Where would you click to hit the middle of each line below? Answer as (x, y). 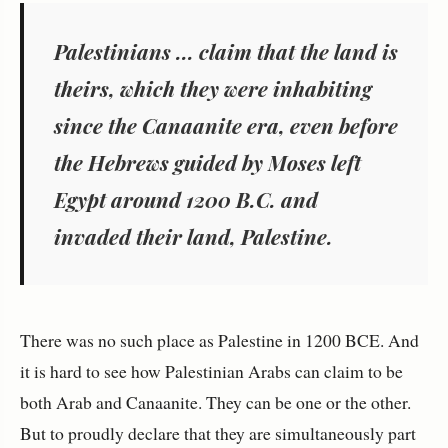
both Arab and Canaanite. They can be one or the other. (215, 402)
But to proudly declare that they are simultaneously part (218, 433)
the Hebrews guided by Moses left (207, 162)
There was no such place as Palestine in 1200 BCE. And (219, 340)
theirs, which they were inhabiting (213, 88)
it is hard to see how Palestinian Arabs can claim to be (211, 371)
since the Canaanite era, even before (226, 125)
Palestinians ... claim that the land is (226, 51)
